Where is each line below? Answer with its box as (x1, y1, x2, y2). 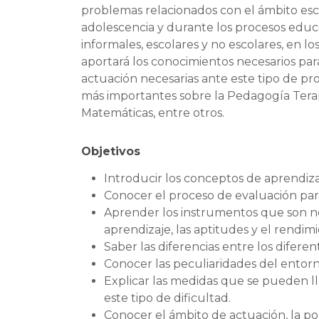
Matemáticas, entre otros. (81, 105, 224, 120)
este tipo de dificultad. (104, 291, 231, 305)
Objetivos (81, 144, 140, 158)
